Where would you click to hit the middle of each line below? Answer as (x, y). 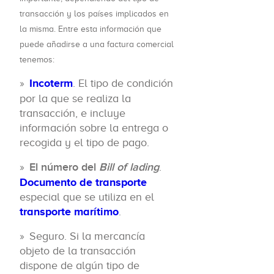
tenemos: (37, 60)
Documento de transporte (83, 183)
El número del (64, 168)
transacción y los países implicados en (94, 14)
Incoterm (51, 83)
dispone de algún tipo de (80, 266)
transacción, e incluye (72, 113)
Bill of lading (129, 168)
